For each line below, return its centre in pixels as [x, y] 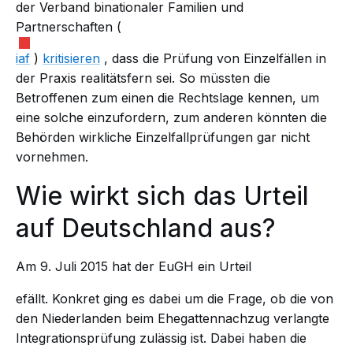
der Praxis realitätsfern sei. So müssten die [143, 78]
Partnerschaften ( [69, 27]
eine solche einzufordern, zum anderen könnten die [171, 117]
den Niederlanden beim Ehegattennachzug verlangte [173, 318]
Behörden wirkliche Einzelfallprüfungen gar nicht [163, 137]
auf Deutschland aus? [146, 228]
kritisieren [71, 58]
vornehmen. [52, 156]
